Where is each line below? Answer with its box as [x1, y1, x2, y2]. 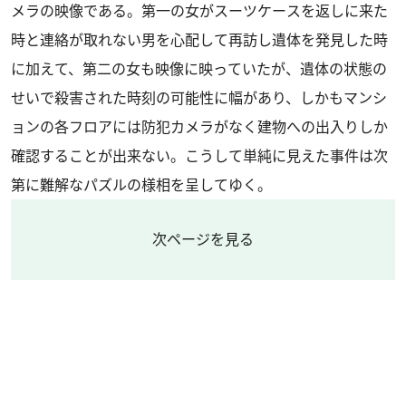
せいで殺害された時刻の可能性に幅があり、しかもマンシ [11, 88, 387, 108]
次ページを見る [152, 229, 254, 249]
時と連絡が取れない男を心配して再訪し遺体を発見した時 [11, 30, 388, 50]
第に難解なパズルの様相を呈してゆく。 [11, 175, 272, 195]
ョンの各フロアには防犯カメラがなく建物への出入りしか [11, 117, 388, 137]
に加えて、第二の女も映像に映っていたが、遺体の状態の [11, 59, 387, 79]
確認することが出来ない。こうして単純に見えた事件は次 [11, 146, 388, 166]
